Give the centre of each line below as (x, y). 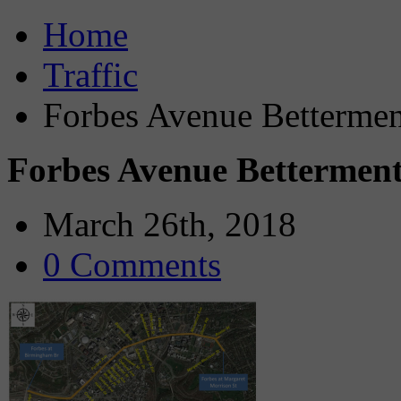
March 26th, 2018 (170, 224)
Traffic (90, 75)
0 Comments (132, 264)
